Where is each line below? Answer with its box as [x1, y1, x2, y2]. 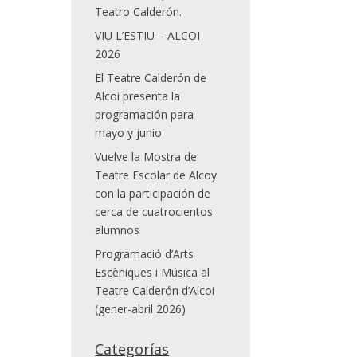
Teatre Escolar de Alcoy [95, 167, 218, 182]
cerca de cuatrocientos [95, 204, 214, 219]
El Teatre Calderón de [95, 70, 207, 85]
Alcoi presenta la [95, 88, 181, 104]
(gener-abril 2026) [95, 301, 186, 316]
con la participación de [95, 186, 211, 201]
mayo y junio [95, 125, 163, 140]
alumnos [95, 222, 140, 237]
